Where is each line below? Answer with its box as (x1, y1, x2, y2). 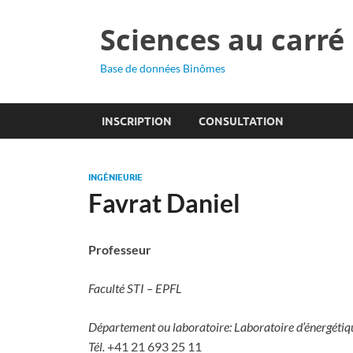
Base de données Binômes (100, 61, 225, 75)
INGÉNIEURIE (88, 172, 143, 183)
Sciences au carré (100, 20, 344, 59)
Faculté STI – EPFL (88, 281, 182, 295)
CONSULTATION (199, 114, 284, 128)
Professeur (88, 242, 151, 257)
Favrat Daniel (88, 188, 240, 218)
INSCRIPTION (102, 114, 172, 128)
